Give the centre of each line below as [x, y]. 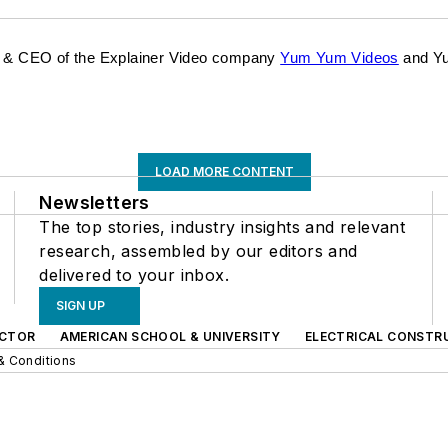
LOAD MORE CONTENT [224, 171]
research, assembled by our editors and [198, 251]
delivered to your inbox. [134, 275]
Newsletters [94, 202]
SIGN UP [81, 305]
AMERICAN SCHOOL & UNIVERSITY [170, 336]
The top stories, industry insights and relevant [222, 227]
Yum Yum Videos [339, 58]
